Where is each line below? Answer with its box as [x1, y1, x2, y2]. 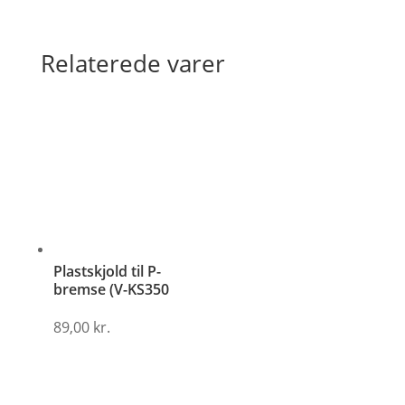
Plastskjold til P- [52, 261, 161, 282]
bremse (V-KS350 [52, 279, 169, 300]
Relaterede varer [40, 47, 225, 80]
